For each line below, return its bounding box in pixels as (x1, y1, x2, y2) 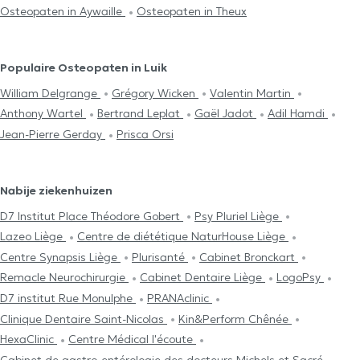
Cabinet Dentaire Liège (140, 270, 265, 285)
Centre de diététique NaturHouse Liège (77, 229, 288, 244)
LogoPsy (276, 270, 324, 285)
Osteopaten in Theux (137, 3, 247, 18)
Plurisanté (132, 249, 188, 264)
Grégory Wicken (112, 85, 198, 100)
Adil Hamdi (268, 106, 328, 121)
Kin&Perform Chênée (178, 311, 292, 326)
